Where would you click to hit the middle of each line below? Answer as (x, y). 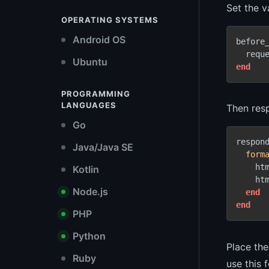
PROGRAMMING (96, 94)
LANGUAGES (89, 105)
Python (88, 236)
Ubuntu (89, 62)
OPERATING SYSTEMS (110, 20)
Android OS (98, 40)
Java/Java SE (102, 147)
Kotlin (85, 169)
